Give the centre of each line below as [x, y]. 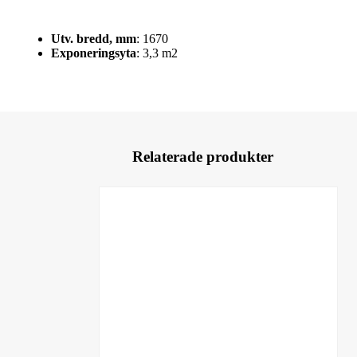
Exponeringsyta [94, 53]
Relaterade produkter [202, 156]
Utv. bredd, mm [94, 38]
